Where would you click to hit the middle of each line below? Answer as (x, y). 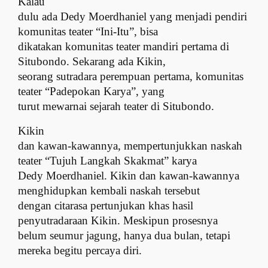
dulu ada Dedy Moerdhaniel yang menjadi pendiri (133, 16)
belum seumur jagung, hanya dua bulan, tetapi (124, 236)
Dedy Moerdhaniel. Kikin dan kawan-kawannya (129, 176)
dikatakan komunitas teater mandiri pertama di (124, 46)
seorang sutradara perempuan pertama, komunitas (131, 76)
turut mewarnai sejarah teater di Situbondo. (116, 106)
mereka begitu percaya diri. (80, 251)
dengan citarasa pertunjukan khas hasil (106, 206)
